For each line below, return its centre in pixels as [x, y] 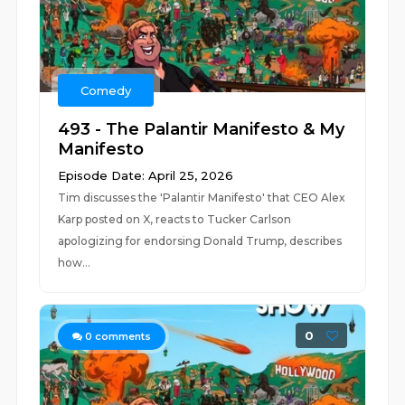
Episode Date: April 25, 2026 [146, 175]
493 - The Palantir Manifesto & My [202, 129]
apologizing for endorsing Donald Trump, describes [200, 241]
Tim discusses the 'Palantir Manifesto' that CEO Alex [202, 198]
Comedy [106, 90]
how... [75, 263]
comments [122, 336]
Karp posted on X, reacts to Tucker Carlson [175, 219]
